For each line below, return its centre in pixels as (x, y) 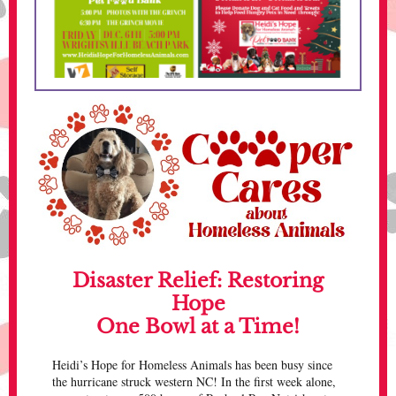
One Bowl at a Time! (198, 327)
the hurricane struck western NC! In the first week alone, (194, 381)
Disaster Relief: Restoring (198, 281)
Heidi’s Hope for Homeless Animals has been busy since (192, 365)
